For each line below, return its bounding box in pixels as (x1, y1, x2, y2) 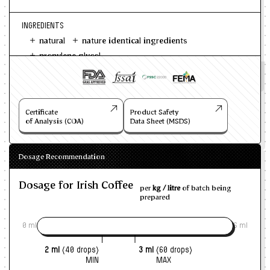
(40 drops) (61, 246, 99, 254)
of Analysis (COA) (25, 116, 84, 127)
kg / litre (152, 183, 180, 193)
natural (39, 35, 65, 46)
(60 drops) (156, 246, 192, 254)
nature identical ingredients (82, 35, 187, 46)
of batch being (180, 183, 231, 193)
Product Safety (130, 107, 179, 118)
